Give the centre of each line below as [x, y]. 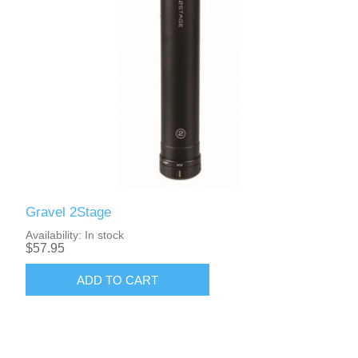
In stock [105, 235]
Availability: [54, 235]
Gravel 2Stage [69, 213]
